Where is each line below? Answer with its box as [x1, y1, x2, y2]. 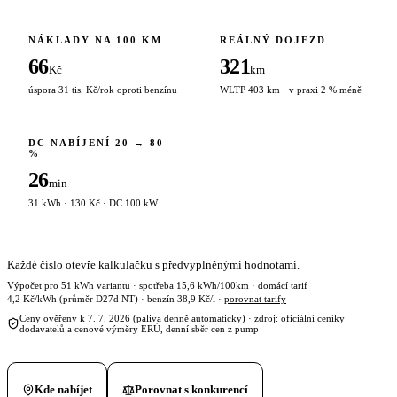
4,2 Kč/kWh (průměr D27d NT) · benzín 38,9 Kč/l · [7, 292, 224, 304]
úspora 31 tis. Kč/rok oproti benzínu [28, 83, 177, 95]
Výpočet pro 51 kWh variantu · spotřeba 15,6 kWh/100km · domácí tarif [7, 279, 307, 291]
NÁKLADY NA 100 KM [28, 34, 162, 45]
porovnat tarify [224, 292, 286, 304]
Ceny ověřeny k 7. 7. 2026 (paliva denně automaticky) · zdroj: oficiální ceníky [19, 312, 345, 323]
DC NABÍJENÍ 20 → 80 [28, 136, 164, 148]
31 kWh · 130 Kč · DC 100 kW [28, 197, 158, 208]
